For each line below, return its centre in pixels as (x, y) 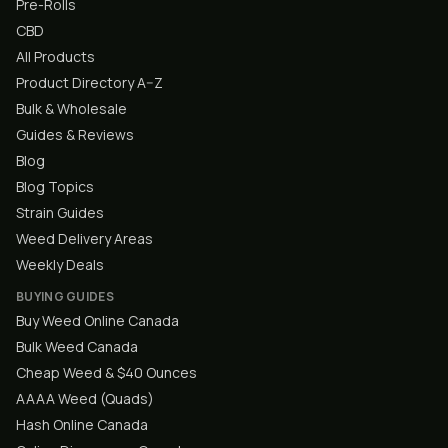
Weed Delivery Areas (84, 238)
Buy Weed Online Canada (97, 320)
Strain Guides (60, 212)
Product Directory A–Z (89, 82)
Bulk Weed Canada (77, 346)
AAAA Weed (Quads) (85, 398)
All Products (55, 56)
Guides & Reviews (75, 134)
